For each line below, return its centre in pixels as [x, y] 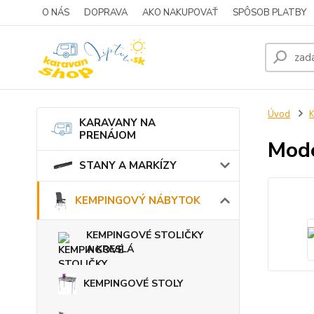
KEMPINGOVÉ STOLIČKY [145, 235]
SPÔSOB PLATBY [269, 13]
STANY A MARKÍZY [128, 166]
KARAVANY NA [117, 123]
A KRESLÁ [110, 249]
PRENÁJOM [108, 135]
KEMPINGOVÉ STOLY [134, 283]
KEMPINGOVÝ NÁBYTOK [138, 200]
